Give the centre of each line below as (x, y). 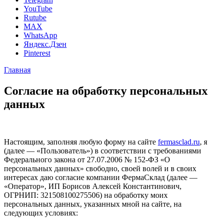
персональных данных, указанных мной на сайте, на (93, 204)
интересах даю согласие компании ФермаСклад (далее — (101, 177)
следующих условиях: (41, 213)
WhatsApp (40, 35)
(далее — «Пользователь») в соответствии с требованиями (103, 150)
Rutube (35, 18)
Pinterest (37, 53)
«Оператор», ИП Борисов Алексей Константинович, (93, 186)
